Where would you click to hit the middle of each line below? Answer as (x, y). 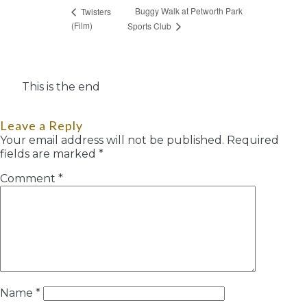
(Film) (82, 25)
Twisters (95, 11)
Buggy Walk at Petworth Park (188, 11)
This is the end (61, 86)
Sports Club (150, 26)
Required (253, 140)
